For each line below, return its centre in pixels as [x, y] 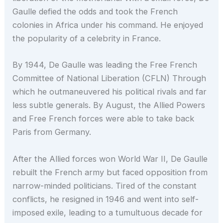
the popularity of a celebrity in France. [87, 39]
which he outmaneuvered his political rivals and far [110, 92]
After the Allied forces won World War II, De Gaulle [110, 159]
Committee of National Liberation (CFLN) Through [110, 78]
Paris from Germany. [52, 132]
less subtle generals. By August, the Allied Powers [109, 105]
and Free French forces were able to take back [104, 119]
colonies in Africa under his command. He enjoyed [108, 25]
